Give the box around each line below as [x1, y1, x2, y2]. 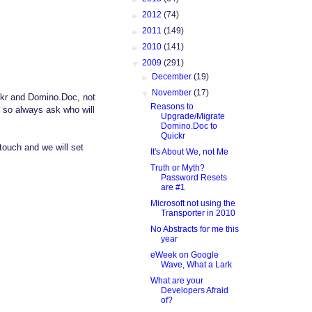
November [152, 87, 194, 97]
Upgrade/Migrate [160, 111, 225, 121]
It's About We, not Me [150, 146, 228, 157]
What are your [150, 275, 203, 286]
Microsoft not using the [150, 198, 235, 208]
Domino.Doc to [160, 120, 217, 131]
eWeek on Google [150, 249, 219, 260]
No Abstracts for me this [150, 224, 239, 234]
